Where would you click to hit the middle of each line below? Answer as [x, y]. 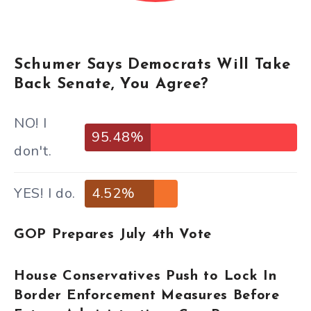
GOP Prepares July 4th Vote [113, 234]
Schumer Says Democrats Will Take [152, 65]
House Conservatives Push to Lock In [145, 276]
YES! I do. [45, 194]
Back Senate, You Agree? [116, 85]
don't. [33, 151]
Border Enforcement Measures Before [147, 295]
